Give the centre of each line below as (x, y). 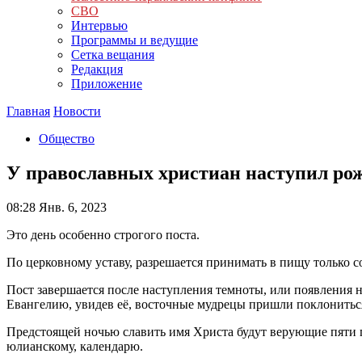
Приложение (107, 84)
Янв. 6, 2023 (71, 207)
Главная (28, 111)
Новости (77, 111)
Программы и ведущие (135, 40)
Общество (67, 139)
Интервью (99, 25)
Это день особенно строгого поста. (103, 234)
